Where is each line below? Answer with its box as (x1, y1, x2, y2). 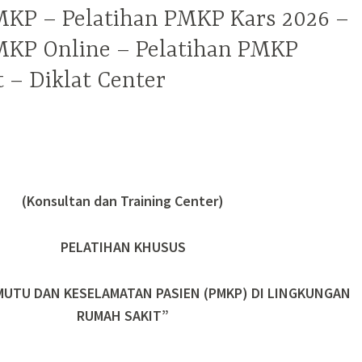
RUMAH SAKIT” (77, 306, 169, 326)
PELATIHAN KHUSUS (60, 238, 186, 257)
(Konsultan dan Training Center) (22, 192, 224, 211)
